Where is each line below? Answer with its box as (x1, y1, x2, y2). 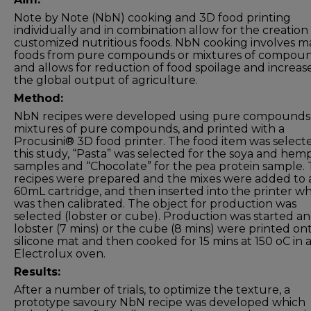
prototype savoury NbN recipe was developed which (14, 296, 305, 309)
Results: (14, 265, 60, 278)
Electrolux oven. (14, 247, 106, 260)
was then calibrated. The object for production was (14, 197, 296, 210)
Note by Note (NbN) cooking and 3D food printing (14, 11, 291, 24)
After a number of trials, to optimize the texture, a (14, 283, 290, 296)
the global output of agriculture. (14, 74, 198, 87)
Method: (14, 92, 63, 105)
